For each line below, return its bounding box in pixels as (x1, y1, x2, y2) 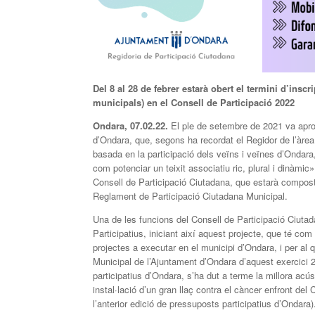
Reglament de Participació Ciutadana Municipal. (93, 189, 288, 203)
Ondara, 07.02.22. (93, 119, 171, 133)
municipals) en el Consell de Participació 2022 (93, 96, 295, 110)
